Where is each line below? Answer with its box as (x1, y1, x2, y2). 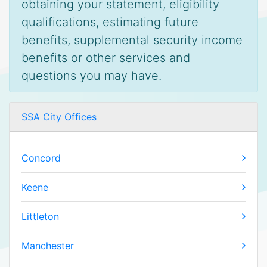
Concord (21, 152, 61, 164)
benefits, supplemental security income (21, 33, 243, 47)
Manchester (21, 240, 74, 252)
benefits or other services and (21, 51, 190, 65)
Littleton (21, 210, 59, 222)
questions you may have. (21, 69, 162, 83)
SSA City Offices (21, 111, 97, 123)
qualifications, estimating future (21, 15, 198, 29)
